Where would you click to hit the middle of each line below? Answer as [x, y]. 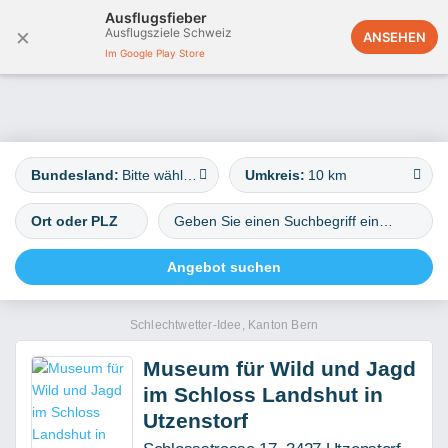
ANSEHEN [394, 37]
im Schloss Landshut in [263, 394]
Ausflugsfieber [156, 17]
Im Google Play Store [155, 53]
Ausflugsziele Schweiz [168, 32]
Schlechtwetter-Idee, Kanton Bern [224, 325]
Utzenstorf [195, 420]
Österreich [345, 37]
